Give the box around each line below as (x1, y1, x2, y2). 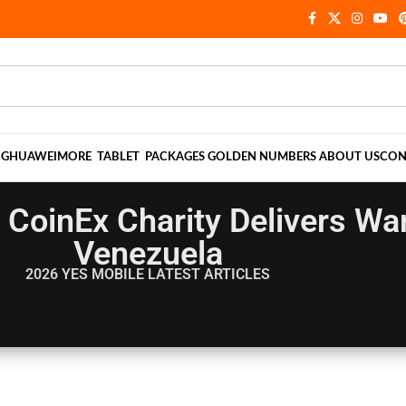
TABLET (94, 151, 142, 163)
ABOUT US (319, 151, 380, 163)
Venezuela (72, 235, 223, 273)
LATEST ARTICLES (148, 266, 270, 283)
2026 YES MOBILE (25, 266, 144, 283)
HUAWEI (9, 151, 57, 163)
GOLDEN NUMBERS (205, 151, 319, 163)
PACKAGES (142, 151, 205, 163)
